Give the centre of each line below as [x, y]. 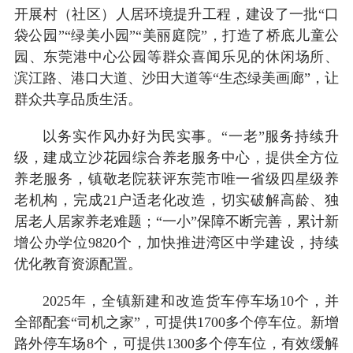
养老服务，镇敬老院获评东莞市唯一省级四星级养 [176, 178]
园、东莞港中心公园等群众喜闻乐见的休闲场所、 [176, 56]
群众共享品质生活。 [78, 99]
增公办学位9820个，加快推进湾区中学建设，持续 [176, 242]
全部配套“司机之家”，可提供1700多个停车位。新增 [176, 322]
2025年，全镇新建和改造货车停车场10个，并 [191, 301]
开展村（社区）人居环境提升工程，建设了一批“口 [176, 14]
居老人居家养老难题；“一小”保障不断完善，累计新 [176, 221]
